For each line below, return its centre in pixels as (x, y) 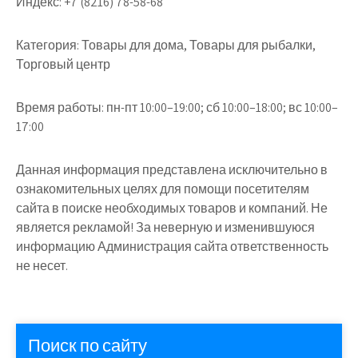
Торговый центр (63, 64)
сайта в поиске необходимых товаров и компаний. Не (172, 208)
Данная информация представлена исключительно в (172, 170)
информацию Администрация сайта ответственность (172, 247)
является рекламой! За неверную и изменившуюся (165, 227)
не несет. (42, 266)
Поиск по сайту (88, 345)
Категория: (48, 45)
